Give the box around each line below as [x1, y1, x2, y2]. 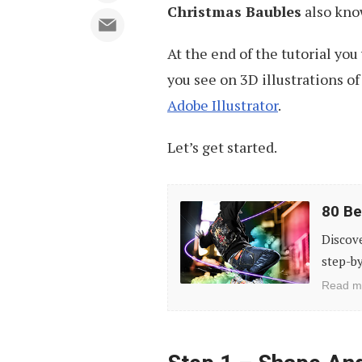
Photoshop [168, 292, 239, 311]
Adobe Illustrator [167, 95, 278, 115]
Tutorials [168, 318, 228, 337]
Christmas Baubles [167, 2, 301, 21]
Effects [168, 266, 214, 285]
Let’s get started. [167, 137, 277, 157]
